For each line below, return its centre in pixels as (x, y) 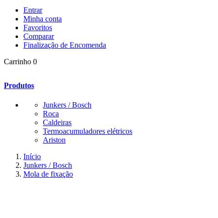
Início (32, 156)
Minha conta (43, 19)
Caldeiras (57, 122)
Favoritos (38, 27)
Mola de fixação (48, 174)
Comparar (39, 36)
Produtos (19, 86)
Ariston (54, 140)
